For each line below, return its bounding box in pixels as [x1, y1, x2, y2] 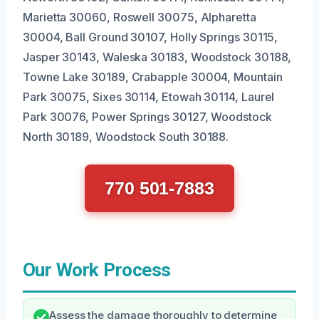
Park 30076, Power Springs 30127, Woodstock [23, 109, 272, 124]
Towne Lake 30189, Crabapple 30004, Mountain [23, 69, 283, 84]
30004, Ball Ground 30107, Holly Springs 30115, [23, 29, 278, 44]
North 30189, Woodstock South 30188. [23, 129, 229, 144]
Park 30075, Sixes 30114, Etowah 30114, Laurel [23, 89, 275, 104]
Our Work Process [23, 258, 171, 281]
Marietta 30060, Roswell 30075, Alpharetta [23, 9, 256, 24]
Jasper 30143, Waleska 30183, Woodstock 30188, [23, 49, 292, 64]
